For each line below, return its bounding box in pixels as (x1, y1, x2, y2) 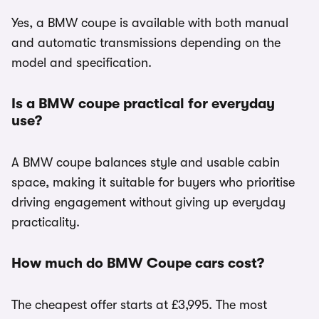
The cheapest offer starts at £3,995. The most (11, 298, 267, 312)
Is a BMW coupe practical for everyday (11, 95, 275, 112)
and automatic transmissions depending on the (11, 36, 281, 50)
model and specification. (11, 56, 152, 70)
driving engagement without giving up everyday (11, 195, 286, 209)
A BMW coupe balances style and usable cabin (11, 155, 280, 169)
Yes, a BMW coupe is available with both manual (11, 16, 288, 30)
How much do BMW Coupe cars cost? (11, 255, 264, 271)
